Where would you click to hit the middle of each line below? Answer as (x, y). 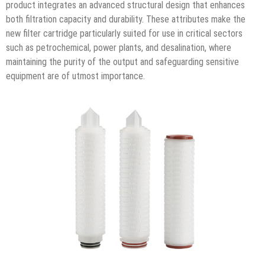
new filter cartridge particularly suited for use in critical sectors (124, 33)
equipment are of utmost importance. (75, 76)
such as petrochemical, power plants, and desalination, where (119, 47)
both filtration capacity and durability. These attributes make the (126, 19)
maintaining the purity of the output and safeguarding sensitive (122, 62)
